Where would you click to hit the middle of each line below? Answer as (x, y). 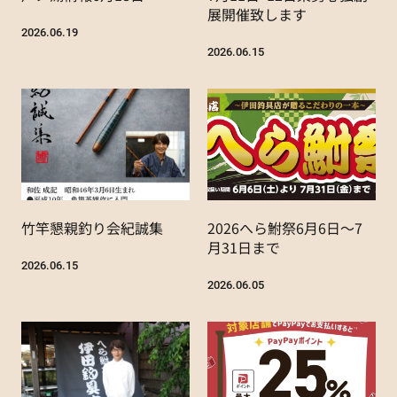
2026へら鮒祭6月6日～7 (285, 228)
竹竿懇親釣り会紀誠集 (92, 228)
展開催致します (257, 14)
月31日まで (244, 248)
